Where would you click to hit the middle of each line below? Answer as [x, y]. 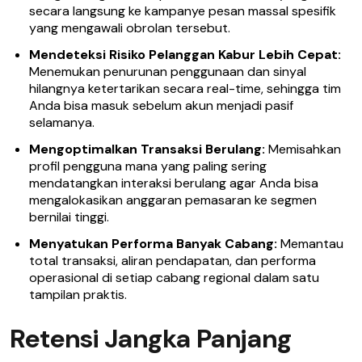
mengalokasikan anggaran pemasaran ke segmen [173, 200]
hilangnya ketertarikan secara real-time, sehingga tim [185, 88]
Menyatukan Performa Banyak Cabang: [153, 244]
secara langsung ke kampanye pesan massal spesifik [183, 11]
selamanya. [62, 122]
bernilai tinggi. [69, 217]
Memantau [310, 244]
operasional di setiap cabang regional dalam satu [174, 278]
